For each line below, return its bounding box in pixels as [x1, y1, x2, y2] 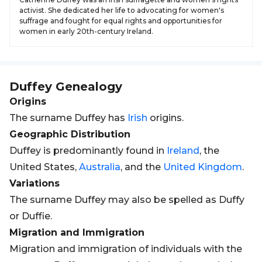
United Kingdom [163, 161, 242, 173]
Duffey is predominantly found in [9, 145, 167, 156]
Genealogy [52, 80, 122, 94]
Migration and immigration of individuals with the [9, 243, 242, 254]
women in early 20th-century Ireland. [19, 27, 153, 36]
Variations [9, 178, 60, 189]
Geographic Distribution [9, 129, 130, 140]
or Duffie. [9, 211, 52, 222]
